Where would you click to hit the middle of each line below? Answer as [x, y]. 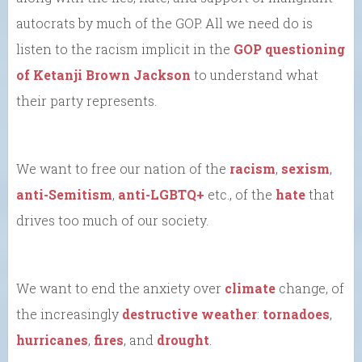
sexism [305, 168]
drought [183, 339]
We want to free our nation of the [123, 168]
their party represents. [86, 100]
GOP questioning [289, 48]
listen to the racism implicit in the [125, 48]
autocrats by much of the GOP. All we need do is [164, 23]
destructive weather [189, 314]
